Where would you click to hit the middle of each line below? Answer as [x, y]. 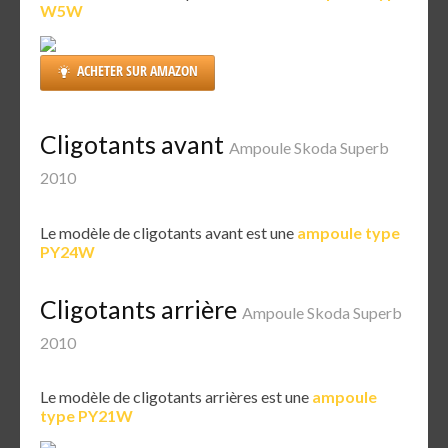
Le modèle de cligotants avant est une [168, 232]
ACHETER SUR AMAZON [137, 71]
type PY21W [86, 416]
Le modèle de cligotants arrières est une [176, 397]
